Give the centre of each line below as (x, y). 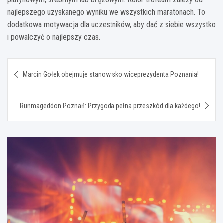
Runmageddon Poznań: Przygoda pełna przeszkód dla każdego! (110, 105)
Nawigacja (39, 65)
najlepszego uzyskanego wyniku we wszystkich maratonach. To (106, 12)
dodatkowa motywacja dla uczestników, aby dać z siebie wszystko (111, 24)
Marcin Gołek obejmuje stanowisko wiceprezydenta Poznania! (111, 74)
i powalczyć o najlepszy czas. (54, 37)
